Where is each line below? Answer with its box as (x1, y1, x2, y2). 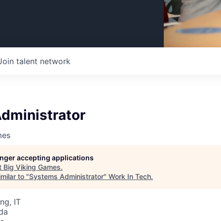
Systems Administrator (29, 172, 104, 181)
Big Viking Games (3, 163, 61, 171)
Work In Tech (109, 172, 151, 181)
